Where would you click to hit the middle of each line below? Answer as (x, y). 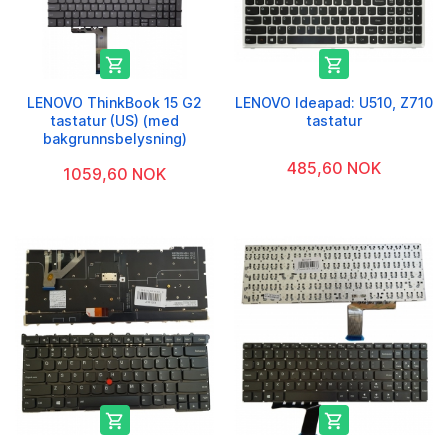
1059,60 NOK (114, 173)
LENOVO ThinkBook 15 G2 (114, 102)
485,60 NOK (333, 167)
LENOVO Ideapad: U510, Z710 (333, 102)
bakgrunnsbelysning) (114, 138)
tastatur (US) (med (114, 120)
